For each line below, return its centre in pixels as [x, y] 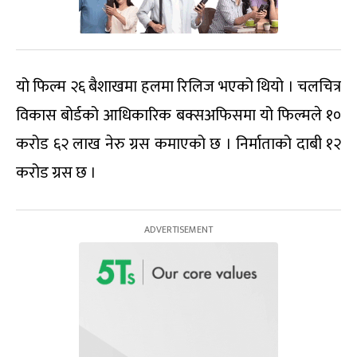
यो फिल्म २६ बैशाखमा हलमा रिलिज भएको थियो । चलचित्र [178, 87]
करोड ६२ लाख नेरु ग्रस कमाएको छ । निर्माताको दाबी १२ [178, 144]
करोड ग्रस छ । [56, 173]
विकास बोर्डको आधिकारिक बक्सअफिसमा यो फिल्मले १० [178, 116]
